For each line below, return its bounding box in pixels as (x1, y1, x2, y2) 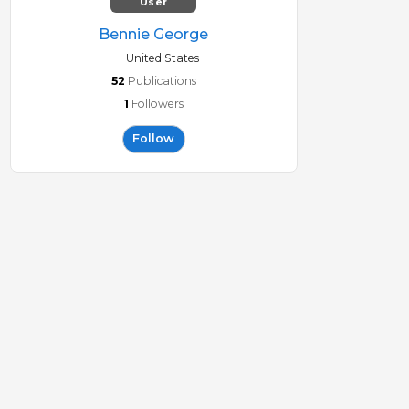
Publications (127, 74, 196, 88)
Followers (131, 97, 184, 110)
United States (125, 51, 199, 65)
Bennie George (99, 26, 208, 43)
